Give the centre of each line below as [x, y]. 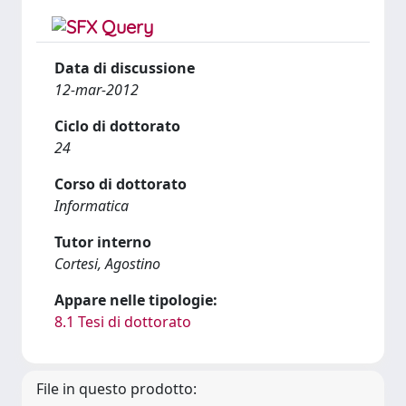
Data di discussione [125, 68]
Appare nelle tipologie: [136, 300]
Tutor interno [103, 242]
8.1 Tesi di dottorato [123, 322]
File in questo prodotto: [116, 389]
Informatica [92, 206]
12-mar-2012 [97, 90]
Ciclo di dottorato [117, 126]
